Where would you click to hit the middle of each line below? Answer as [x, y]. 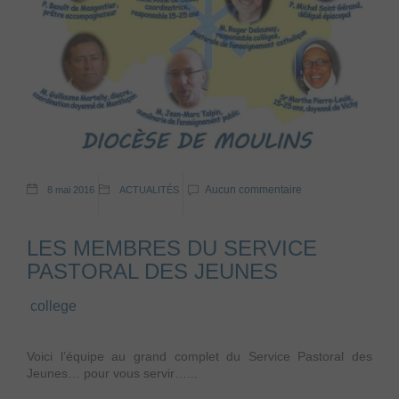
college [53, 306]
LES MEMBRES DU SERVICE [172, 248]
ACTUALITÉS [149, 190]
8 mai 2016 [71, 190]
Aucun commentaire [253, 190]
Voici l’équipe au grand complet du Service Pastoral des [199, 357]
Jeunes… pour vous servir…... [112, 374]
